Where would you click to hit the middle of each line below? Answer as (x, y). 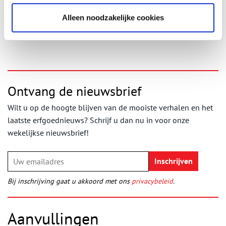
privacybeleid (152, 181)
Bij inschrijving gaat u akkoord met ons (70, 181)
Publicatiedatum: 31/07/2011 (59, 31)
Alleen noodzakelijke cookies (113, 17)
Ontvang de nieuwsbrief (74, 91)
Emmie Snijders (57, 11)
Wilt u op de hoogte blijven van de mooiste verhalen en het (110, 107)
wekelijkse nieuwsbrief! (48, 132)
